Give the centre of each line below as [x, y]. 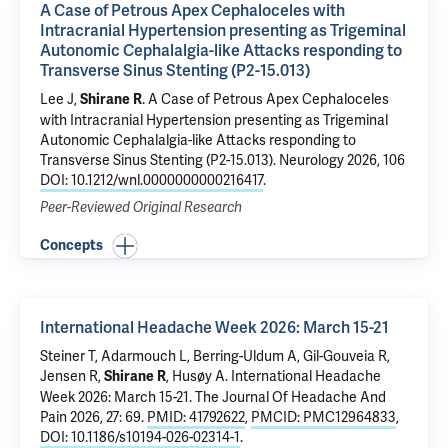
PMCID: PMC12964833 [323, 417]
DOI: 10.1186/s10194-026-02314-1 [140, 437]
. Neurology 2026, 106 [339, 160]
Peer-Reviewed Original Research [141, 207]
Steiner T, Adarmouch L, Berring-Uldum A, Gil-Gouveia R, [215, 356]
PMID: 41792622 [196, 417]
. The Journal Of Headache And [287, 397]
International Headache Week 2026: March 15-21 [214, 327]
